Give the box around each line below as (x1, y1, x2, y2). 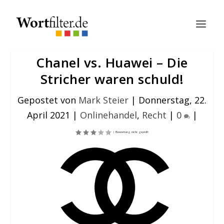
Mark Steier (78, 94, 128, 106)
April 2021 (26, 109, 70, 121)
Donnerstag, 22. (138, 94, 206, 106)
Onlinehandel (79, 109, 137, 121)
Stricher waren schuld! (40, 70, 184, 88)
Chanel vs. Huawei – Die (36, 53, 188, 71)
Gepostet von (17, 94, 78, 106)
